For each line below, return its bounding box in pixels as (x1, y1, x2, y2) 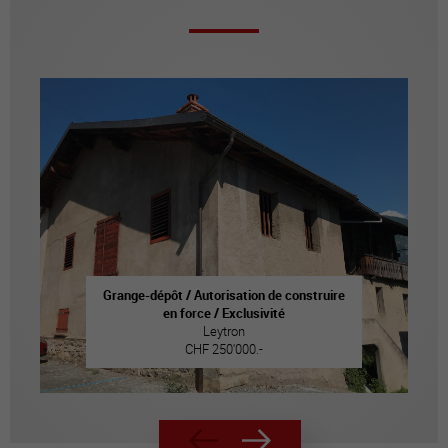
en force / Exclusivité (163, 303, 285, 322)
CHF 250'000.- (185, 339, 263, 358)
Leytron (203, 321, 245, 340)
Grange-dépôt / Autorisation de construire (103, 285, 345, 304)
